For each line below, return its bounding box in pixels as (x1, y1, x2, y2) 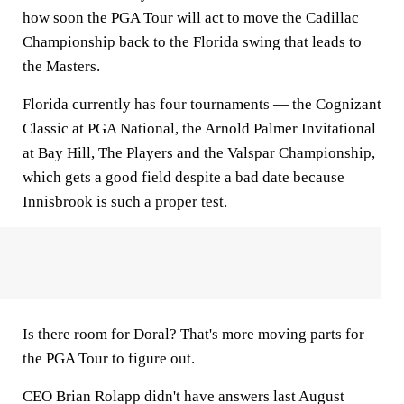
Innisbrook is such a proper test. (23, 193, 227, 210)
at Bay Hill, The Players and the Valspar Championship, (23, 144, 375, 161)
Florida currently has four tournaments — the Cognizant (23, 96, 381, 113)
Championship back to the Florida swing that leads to (23, 33, 362, 50)
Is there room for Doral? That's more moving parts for (23, 326, 364, 343)
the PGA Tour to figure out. (23, 350, 195, 367)
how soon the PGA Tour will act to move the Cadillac (23, 9, 359, 26)
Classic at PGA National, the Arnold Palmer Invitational (23, 120, 376, 137)
